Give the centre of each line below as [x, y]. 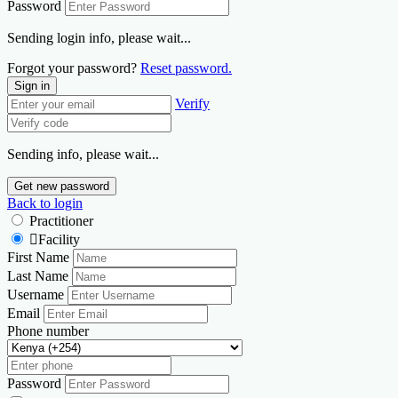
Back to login [45, 203]
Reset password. [186, 68]
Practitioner [61, 220]
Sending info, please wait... [83, 154]
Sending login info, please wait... [99, 37]
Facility [59, 239]
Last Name [38, 275]
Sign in [32, 85]
